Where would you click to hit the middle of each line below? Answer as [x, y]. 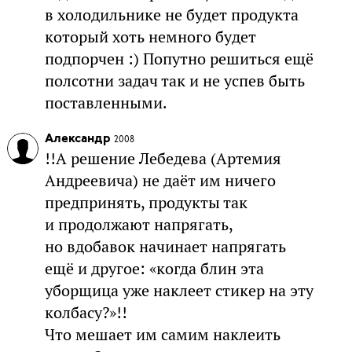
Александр [77, 139]
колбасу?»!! [86, 312]
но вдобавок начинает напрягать [165, 246]
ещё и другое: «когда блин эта [154, 268]
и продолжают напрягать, [138, 224]
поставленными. [106, 103]
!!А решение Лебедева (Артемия [163, 158]
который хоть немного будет [150, 37]
